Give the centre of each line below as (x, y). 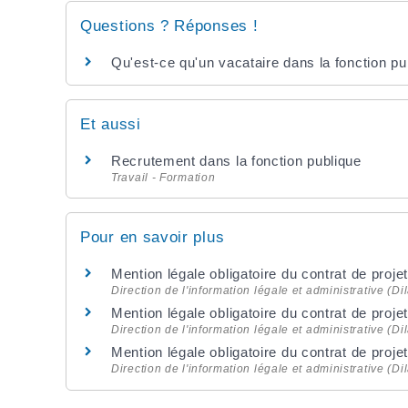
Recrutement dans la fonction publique (236, 161)
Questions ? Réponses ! (169, 25)
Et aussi (111, 125)
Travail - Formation (163, 178)
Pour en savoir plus (153, 238)
